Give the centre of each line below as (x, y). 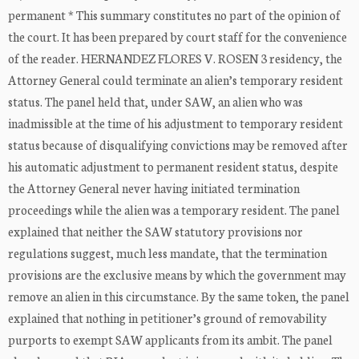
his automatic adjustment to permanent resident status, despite (173, 167)
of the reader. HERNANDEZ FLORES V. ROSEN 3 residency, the (175, 58)
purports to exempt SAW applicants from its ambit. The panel (170, 340)
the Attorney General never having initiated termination (154, 188)
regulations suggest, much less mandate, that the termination (167, 253)
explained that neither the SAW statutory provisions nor (155, 232)
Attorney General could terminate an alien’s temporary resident (175, 80)
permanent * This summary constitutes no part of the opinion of (174, 15)
